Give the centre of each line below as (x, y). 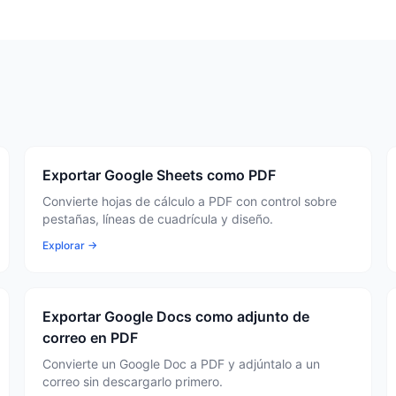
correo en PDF (90, 338)
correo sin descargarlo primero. (132, 381)
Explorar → (69, 245)
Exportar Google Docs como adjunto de (175, 316)
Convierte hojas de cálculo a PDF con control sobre (189, 201)
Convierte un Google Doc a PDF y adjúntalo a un (181, 364)
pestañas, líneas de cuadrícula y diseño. (157, 219)
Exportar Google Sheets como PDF (159, 175)
